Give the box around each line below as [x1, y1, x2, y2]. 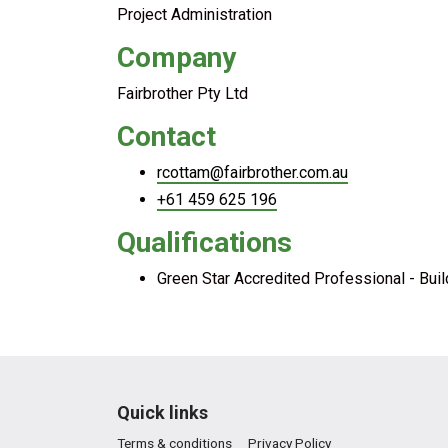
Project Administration [117, 5, 272, 24]
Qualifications [117, 226, 292, 259]
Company [117, 41, 236, 74]
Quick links [117, 402, 208, 423]
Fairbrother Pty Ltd [117, 84, 248, 103]
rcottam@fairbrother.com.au [157, 163, 348, 182]
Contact [117, 120, 216, 153]
